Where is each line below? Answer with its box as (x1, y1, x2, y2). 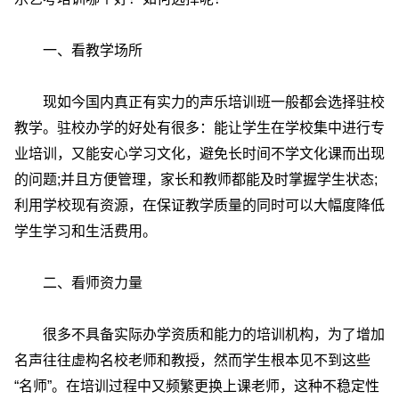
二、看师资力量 (14, 275, 142, 290)
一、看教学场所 (14, 43, 142, 58)
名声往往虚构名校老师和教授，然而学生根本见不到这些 (14, 353, 370, 368)
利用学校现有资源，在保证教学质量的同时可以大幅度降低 (14, 198, 385, 213)
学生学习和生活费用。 (14, 224, 157, 239)
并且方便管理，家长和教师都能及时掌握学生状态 (61, 172, 374, 187)
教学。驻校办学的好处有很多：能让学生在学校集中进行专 (14, 120, 385, 135)
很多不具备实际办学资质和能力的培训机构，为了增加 (14, 327, 385, 342)
